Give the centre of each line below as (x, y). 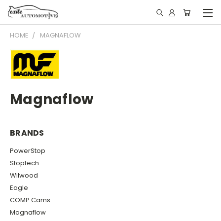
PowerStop (28, 150)
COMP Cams (30, 200)
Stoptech (24, 163)
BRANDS (27, 133)
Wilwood (24, 175)
